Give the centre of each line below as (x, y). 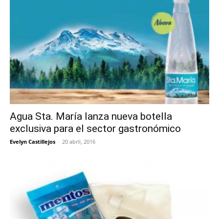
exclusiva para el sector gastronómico (95, 129)
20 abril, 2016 (79, 142)
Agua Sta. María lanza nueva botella (91, 117)
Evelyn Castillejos (33, 142)
